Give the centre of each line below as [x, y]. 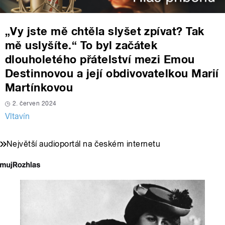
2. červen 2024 [35, 104]
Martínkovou [39, 88]
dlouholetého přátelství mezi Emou [100, 60]
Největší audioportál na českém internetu [84, 144]
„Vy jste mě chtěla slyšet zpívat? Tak [105, 31]
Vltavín [18, 117]
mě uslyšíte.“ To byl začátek [81, 45]
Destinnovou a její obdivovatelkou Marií [112, 74]
